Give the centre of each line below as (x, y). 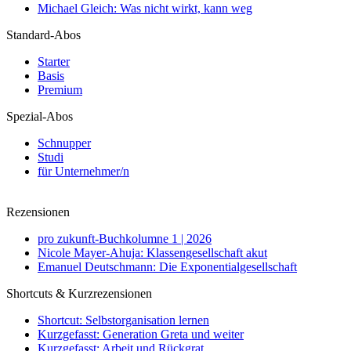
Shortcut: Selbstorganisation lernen (123, 320)
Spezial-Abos (40, 116)
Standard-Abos (43, 34)
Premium (60, 89)
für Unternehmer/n (83, 171)
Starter (54, 61)
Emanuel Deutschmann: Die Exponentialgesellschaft (167, 266)
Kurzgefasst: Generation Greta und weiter (141, 334)
